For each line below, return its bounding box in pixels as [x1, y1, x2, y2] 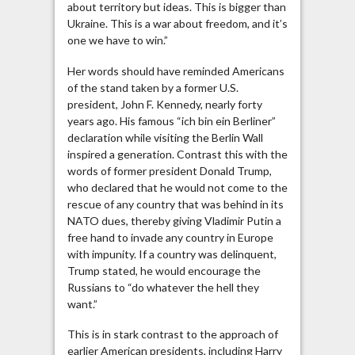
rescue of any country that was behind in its [67, 197, 284, 211]
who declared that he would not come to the [67, 180, 288, 194]
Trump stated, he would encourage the [67, 263, 261, 277]
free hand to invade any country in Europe [67, 230, 273, 244]
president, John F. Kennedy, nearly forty [67, 97, 262, 111]
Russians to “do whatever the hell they [67, 280, 259, 294]
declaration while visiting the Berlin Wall [67, 130, 263, 144]
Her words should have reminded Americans [67, 63, 284, 78]
